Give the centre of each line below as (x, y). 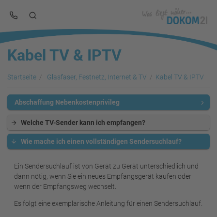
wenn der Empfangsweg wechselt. (65, 186)
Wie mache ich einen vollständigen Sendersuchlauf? (101, 141)
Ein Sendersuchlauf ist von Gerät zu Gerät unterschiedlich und (106, 166)
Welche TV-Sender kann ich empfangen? (83, 123)
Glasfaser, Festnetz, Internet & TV (97, 77)
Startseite (22, 77)
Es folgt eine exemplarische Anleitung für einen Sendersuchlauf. (108, 203)
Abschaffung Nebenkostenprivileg (67, 102)
